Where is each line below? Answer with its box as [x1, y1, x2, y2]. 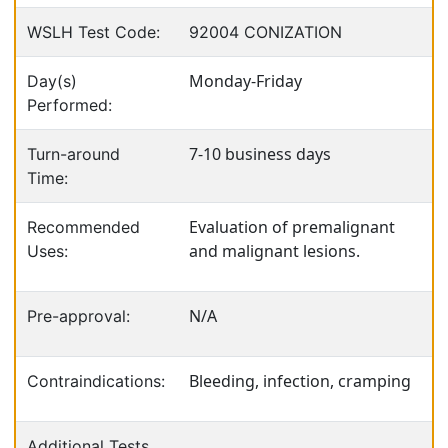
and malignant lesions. [189, 240, 360, 262]
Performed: [27, 95, 112, 115]
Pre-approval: [27, 306, 130, 326]
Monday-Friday [189, 70, 302, 92]
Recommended [27, 217, 140, 237]
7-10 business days [189, 143, 331, 165]
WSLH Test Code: [27, 22, 160, 42]
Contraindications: [27, 371, 165, 391]
